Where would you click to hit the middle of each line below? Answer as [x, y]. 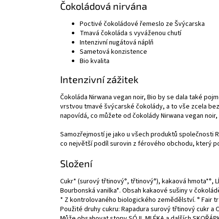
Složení [76, 163]
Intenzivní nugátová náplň [117, 42]
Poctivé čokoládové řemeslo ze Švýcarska [142, 24]
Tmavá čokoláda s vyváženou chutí [131, 33]
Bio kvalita [95, 61]
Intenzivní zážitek [99, 79]
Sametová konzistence [113, 52]
